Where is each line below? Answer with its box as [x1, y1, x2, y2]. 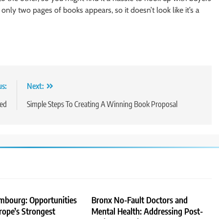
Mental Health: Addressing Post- [91, 205, 203, 217]
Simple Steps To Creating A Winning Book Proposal [26, 99, 177, 109]
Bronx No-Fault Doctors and [91, 194, 188, 205]
